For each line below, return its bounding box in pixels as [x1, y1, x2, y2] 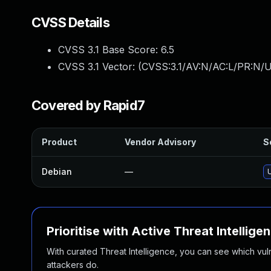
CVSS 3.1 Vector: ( [58, 60, 142, 73]
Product [42, 137, 77, 147]
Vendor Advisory [125, 137, 196, 147]
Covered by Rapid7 [31, 97, 145, 113]
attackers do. [47, 260, 99, 270]
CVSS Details [31, 15, 109, 30]
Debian [42, 166, 72, 177]
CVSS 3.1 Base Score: [58, 44, 161, 56]
